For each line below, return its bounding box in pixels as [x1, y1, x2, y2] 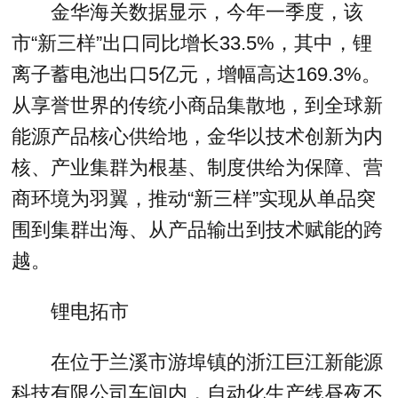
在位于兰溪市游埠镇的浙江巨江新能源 [50, 350, 383, 373]
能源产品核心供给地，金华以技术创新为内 [12, 125, 384, 148]
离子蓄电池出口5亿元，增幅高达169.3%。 [12, 63, 382, 86]
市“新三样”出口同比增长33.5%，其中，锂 [12, 32, 373, 55]
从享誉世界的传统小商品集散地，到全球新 [12, 94, 384, 117]
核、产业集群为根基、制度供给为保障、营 [12, 156, 384, 179]
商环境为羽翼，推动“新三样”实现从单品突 [12, 187, 377, 211]
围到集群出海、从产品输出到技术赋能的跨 [12, 219, 384, 242]
